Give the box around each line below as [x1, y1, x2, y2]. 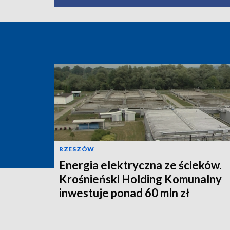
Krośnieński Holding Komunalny [59, 171, 222, 186]
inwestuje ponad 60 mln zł [59, 185, 189, 200]
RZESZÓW [59, 145, 94, 153]
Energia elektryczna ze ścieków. [59, 158, 222, 172]
